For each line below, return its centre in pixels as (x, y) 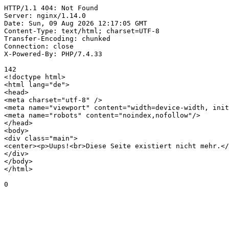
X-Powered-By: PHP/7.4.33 (53, 54)
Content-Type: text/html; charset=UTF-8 (82, 31)
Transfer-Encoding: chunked (57, 39)
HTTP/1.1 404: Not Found (51, 8)
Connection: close (39, 46)
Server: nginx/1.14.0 (45, 16)
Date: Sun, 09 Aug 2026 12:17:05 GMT (76, 23)
